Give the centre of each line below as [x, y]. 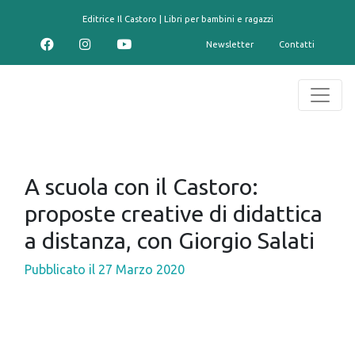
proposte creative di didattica [174, 213]
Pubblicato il [61, 269]
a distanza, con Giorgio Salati [170, 240]
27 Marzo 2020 [141, 269]
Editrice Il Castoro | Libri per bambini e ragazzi [177, 19]
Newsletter [230, 44]
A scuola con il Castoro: [141, 186]
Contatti [297, 44]
